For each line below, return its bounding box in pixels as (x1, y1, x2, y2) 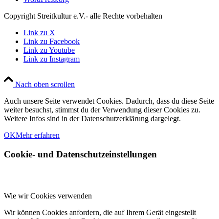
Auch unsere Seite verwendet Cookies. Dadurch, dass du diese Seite (4, 97, 214, 106)
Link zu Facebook (23, 37, 80, 46)
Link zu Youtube (23, 46, 75, 55)
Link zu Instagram (23, 55, 80, 64)
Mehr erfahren (16, 131, 60, 140)
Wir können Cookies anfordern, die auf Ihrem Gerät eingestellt (4, 208, 196, 217)
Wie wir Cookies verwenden (4, 191, 92, 200)
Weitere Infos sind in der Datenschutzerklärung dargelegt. (4, 114, 181, 123)
